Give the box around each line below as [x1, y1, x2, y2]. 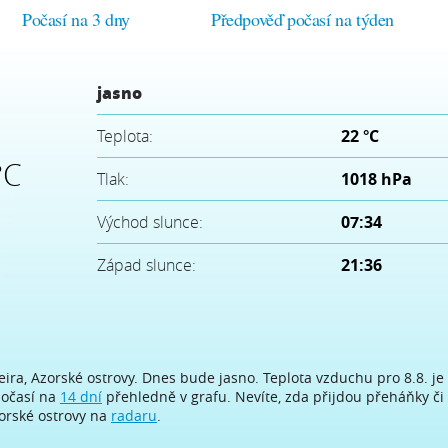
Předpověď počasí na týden [211, 6, 395, 31]
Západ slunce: [97, 253, 196, 276]
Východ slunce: [97, 210, 203, 233]
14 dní [60, 386, 102, 406]
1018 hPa [341, 167, 412, 190]
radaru [111, 405, 157, 425]
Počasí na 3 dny [22, 6, 131, 31]
